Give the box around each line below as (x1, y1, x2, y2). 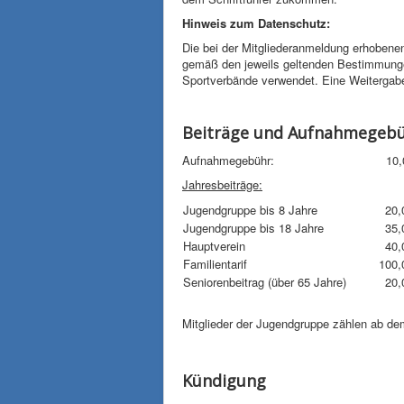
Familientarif (183, 255, 247, 272)
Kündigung (182, 370, 266, 391)
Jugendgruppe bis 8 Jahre (183, 201, 321, 218)
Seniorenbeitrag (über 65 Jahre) (183, 273, 346, 290)
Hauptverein (183, 237, 249, 254)
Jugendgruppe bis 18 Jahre (183, 219, 327, 236)
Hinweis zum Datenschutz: (182, 14, 330, 32)
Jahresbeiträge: (182, 176, 262, 193)
